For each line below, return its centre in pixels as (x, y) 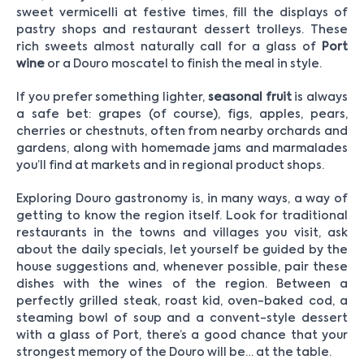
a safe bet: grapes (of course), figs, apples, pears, (182, 115)
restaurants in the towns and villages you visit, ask (182, 234)
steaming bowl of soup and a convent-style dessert (182, 319)
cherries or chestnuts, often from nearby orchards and (182, 132)
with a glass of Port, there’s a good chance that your (182, 336)
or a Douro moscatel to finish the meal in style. (183, 65)
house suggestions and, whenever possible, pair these (182, 268)
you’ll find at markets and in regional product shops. (170, 166)
